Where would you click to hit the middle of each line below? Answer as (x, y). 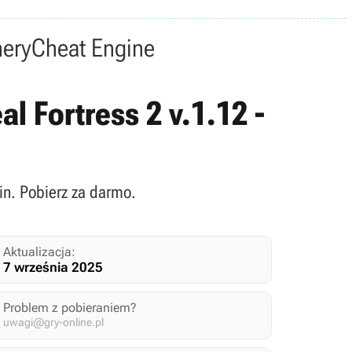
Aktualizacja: (39, 252)
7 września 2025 (53, 267)
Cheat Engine (93, 48)
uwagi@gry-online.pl (53, 322)
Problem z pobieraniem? (70, 308)
